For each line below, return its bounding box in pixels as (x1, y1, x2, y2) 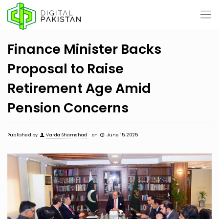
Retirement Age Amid (7, 79, 151, 97)
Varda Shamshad (46, 132, 88, 138)
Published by (7, 132, 38, 138)
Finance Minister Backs (7, 40, 161, 58)
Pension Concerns (7, 99, 129, 117)
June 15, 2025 (106, 132, 138, 138)
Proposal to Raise (7, 60, 124, 78)
